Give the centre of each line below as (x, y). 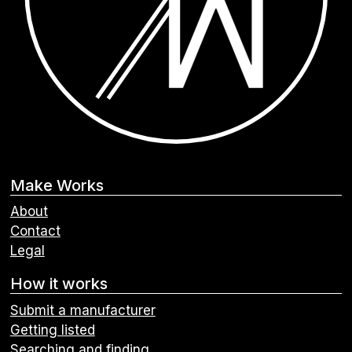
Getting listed (52, 330)
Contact (35, 231)
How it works (59, 284)
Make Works (57, 185)
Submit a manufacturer (82, 310)
